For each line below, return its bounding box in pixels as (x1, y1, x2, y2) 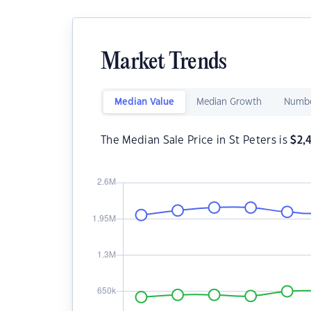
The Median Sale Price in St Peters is (101, 135, 291, 146)
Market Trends (101, 51, 227, 75)
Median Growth (196, 98, 262, 106)
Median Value (115, 98, 174, 106)
